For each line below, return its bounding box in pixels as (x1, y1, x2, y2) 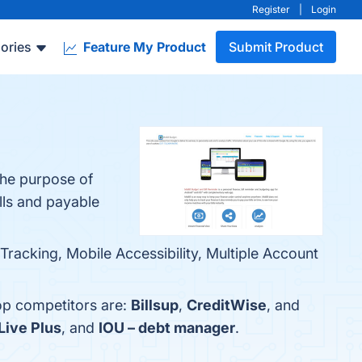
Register (252, 3, 290, 15)
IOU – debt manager (99, 319, 235, 336)
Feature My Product (80, 39, 206, 55)
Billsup (131, 297, 179, 314)
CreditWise (187, 297, 267, 314)
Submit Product (229, 39, 323, 55)
